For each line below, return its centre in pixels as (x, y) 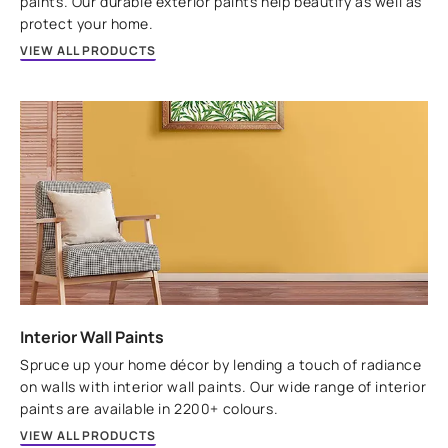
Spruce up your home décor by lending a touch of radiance (221, 364)
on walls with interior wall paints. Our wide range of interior (223, 386)
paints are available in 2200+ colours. (149, 408)
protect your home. (87, 23)
